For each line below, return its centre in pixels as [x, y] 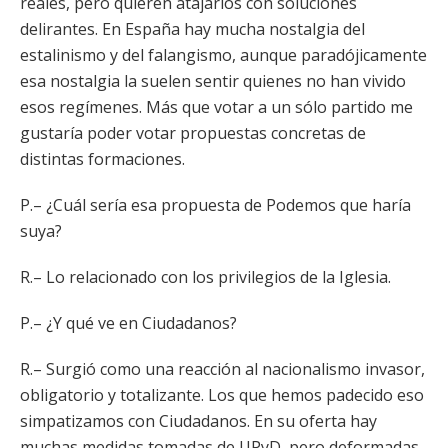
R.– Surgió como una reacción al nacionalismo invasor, [222, 369]
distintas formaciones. [102, 159]
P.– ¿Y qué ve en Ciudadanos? [128, 323]
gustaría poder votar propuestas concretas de [193, 133]
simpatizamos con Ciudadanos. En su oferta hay [198, 421]
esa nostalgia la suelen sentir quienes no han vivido [213, 81]
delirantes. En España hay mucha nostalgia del [192, 29]
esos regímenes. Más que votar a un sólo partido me [216, 107]
